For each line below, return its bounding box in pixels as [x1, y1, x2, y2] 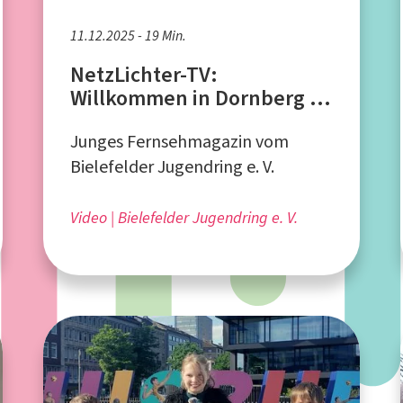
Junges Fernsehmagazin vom [70, 129, 290, 154]
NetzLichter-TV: [70, 59, 219, 89]
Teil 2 [70, 106, 121, 136]
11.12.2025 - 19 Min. [70, 25, 187, 45]
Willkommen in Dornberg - [70, 83, 318, 112]
